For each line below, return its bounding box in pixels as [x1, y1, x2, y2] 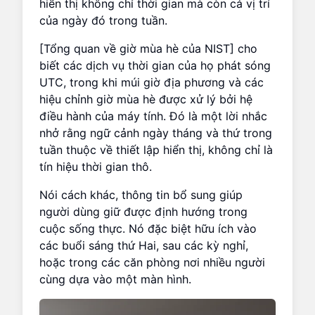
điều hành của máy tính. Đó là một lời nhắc [39, 108, 267, 123]
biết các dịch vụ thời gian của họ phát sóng [39, 58, 271, 72]
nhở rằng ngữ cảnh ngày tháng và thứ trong [39, 125, 272, 140]
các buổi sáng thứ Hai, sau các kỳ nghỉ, [39, 238, 248, 252]
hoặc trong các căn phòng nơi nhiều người [39, 255, 265, 269]
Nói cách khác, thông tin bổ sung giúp [39, 187, 243, 202]
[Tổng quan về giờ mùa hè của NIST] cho [39, 41, 257, 56]
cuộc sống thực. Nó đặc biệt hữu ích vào [39, 221, 257, 236]
